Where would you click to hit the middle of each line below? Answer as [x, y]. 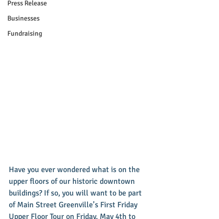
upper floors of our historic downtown [73, 181]
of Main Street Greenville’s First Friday [74, 205]
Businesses [23, 18]
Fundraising [25, 33]
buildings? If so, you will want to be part [76, 193]
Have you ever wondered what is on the [75, 170]
